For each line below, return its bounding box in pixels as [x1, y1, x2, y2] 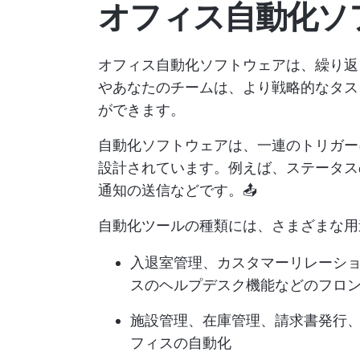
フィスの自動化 [130, 334, 231, 351]
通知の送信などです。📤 [98, 182, 257, 198]
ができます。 [98, 101, 185, 118]
